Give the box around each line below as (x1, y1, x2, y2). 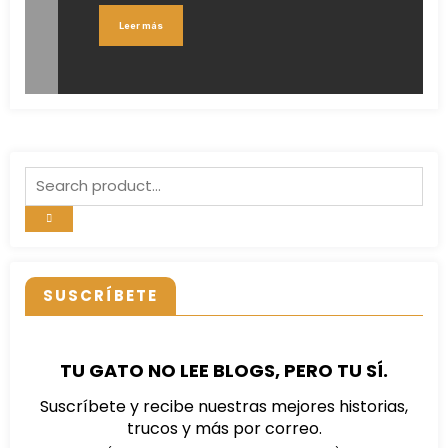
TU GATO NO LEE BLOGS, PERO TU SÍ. (60, 358, 388, 384)
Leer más (119, 19, 163, 31)
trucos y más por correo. (126, 417, 322, 441)
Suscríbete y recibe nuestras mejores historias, (40, 395, 408, 419)
